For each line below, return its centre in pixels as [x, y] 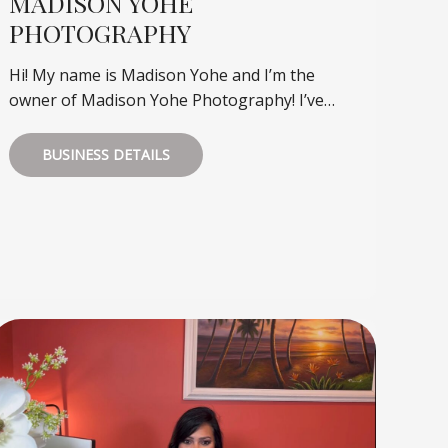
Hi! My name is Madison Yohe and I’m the [162, 74]
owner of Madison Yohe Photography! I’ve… [172, 99]
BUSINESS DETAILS [106, 154]
